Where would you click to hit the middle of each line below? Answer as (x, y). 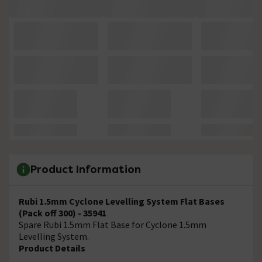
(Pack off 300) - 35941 (63, 213)
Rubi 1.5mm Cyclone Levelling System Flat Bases (122, 201)
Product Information (86, 170)
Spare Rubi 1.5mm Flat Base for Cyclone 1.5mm (113, 224)
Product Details (53, 248)
